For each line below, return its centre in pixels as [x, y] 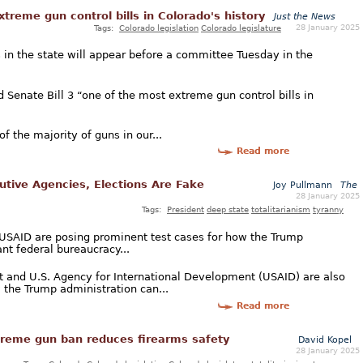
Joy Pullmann [303, 186]
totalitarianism [281, 209]
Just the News [305, 16]
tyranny [328, 209]
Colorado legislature [241, 27]
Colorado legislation [159, 27]
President [186, 209]
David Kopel [325, 340]
